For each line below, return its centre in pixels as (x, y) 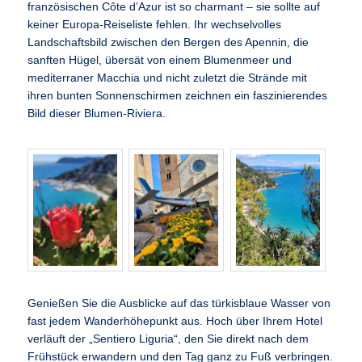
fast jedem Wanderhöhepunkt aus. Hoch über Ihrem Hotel (175, 322)
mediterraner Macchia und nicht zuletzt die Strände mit (168, 78)
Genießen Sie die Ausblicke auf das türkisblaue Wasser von (179, 304)
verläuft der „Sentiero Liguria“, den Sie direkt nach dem (168, 339)
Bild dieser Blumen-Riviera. (97, 113)
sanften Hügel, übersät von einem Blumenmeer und (160, 60)
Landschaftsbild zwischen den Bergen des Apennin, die (168, 42)
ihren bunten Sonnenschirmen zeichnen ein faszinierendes (178, 95)
